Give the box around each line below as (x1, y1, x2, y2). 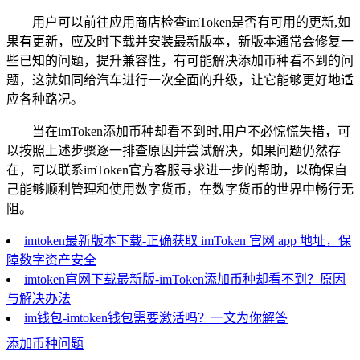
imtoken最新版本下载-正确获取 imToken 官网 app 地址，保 (24, 234, 351, 248)
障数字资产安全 (6, 253, 96, 268)
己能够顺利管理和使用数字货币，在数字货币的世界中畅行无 (6, 182, 354, 197)
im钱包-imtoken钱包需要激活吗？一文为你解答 (24, 311, 288, 325)
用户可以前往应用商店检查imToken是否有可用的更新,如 (32, 15, 350, 30)
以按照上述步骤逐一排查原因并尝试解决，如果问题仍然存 (6, 144, 341, 158)
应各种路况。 (6, 92, 84, 107)
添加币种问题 (6, 337, 84, 351)
